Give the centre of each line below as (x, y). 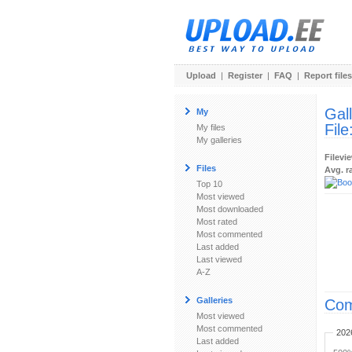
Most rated (217, 222)
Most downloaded (230, 209)
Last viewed (219, 259)
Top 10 (209, 184)
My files (211, 127)
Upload (201, 75)
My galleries (219, 140)
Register (245, 75)
